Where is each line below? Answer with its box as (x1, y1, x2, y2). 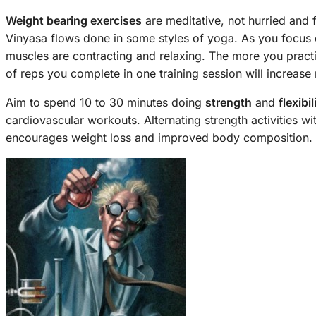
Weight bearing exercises (6, 13, 142, 28)
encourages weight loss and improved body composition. (6, 130, 312, 145)
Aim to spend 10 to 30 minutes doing (6, 95, 205, 110)
